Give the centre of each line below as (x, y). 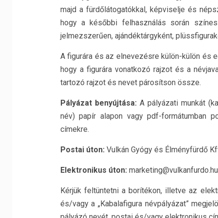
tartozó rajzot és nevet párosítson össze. (130, 82)
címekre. (74, 129)
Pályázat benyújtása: (100, 103)
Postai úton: (82, 150)
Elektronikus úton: (93, 170)
